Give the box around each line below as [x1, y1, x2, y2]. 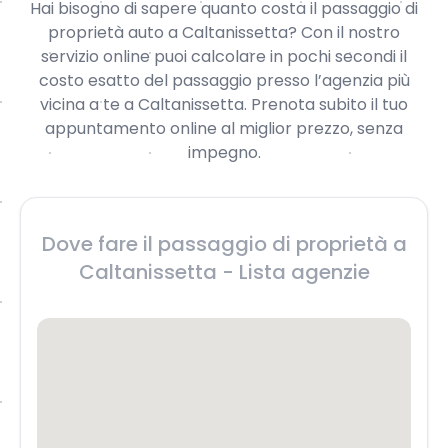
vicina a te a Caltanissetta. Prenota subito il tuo [40, 93, 408, 116]
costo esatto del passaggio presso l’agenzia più [38, 69, 410, 92]
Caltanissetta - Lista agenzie [78, 258, 370, 286]
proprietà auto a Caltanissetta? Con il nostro [48, 21, 400, 44]
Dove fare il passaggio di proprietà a [41, 230, 407, 258]
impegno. [187, 141, 261, 164]
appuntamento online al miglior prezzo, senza [45, 117, 403, 140]
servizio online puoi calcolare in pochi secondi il [41, 45, 407, 68]
